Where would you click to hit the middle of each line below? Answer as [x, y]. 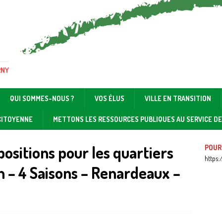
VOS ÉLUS [110, 98]
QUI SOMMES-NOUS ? [42, 98]
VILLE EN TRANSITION [178, 98]
